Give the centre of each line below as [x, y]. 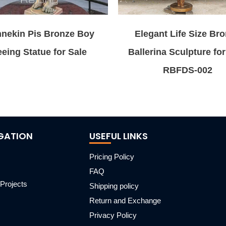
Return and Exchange [125, 201]
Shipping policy [114, 186]
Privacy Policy [113, 215]
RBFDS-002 [187, 70]
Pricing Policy [112, 157]
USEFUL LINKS [119, 136]
